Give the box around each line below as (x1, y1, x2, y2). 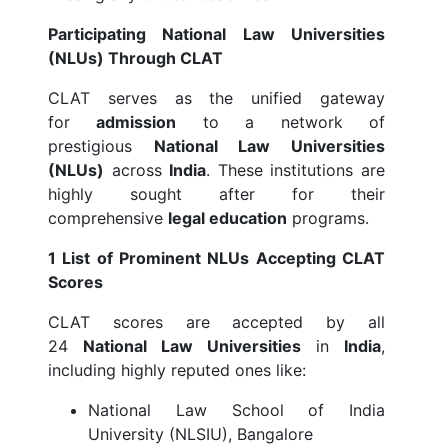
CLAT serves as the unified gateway (48, 88, 385, 109)
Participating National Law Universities (48, 24, 385, 45)
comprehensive (48, 208, 168, 229)
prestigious (48, 136, 154, 157)
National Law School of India (88, 400, 385, 421)
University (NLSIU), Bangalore (88, 424, 313, 445)
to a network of (176, 112, 386, 133)
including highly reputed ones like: (48, 360, 306, 381)
